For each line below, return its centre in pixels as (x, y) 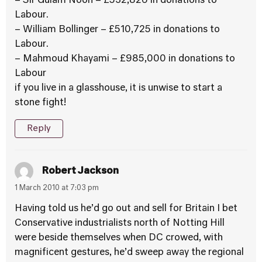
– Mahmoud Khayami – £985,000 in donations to (125, 59)
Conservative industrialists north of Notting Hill (120, 223)
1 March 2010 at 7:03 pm (57, 188)
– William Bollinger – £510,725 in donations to (117, 30)
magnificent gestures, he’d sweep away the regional (129, 253)
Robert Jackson (80, 171)
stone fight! (40, 103)
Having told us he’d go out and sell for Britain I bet (126, 209)
